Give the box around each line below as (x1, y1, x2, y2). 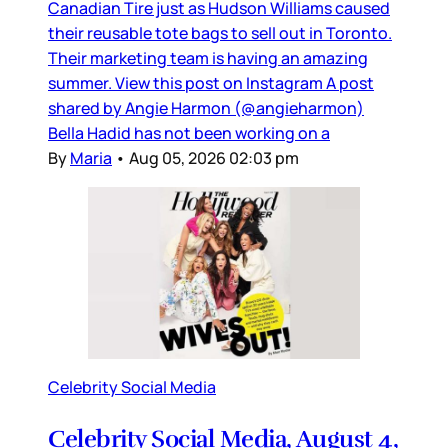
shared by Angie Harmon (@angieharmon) (48, 97, 364, 120)
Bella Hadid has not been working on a (48, 122, 330, 145)
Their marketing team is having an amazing (48, 47, 368, 70)
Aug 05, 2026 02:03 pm (129, 147, 299, 170)
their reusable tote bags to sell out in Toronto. (48, 22, 392, 45)
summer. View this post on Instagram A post (48, 72, 374, 95)
